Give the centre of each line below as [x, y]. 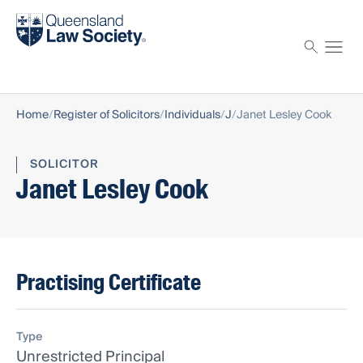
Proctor [38, 59]
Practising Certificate [109, 283]
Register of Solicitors [107, 115]
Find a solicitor [58, 16]
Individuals [192, 115]
